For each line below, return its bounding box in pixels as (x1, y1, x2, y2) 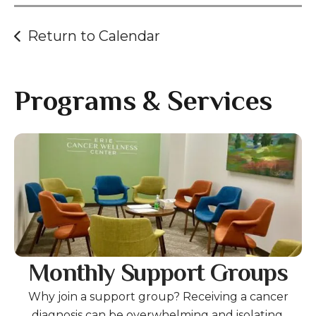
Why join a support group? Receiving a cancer (28, 289, 288, 303)
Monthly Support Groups (28, 255, 288, 294)
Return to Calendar (27, 27, 160, 44)
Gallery (13, 133, 61, 151)
